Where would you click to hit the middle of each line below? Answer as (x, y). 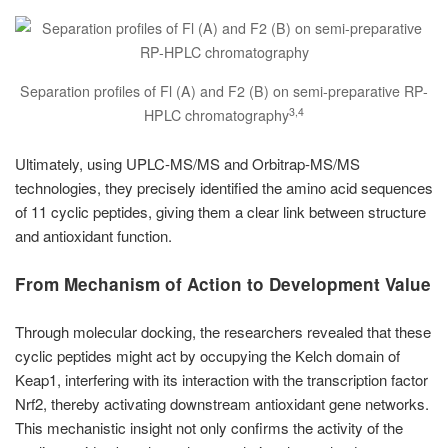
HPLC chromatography (216, 115)
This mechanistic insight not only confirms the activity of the (209, 427)
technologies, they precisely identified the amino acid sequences (224, 187)
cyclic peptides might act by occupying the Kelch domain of (207, 355)
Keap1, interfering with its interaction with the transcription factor (221, 379)
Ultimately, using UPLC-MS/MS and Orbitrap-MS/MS (187, 163)
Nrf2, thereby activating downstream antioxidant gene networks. (222, 403)
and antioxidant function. (93, 235)
